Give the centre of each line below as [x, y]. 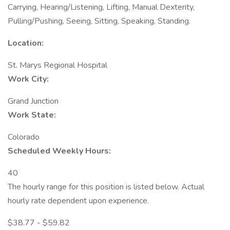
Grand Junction [33, 101]
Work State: [32, 115]
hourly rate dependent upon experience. [78, 201]
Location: [26, 43]
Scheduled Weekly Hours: [59, 151]
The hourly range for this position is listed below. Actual [106, 187]
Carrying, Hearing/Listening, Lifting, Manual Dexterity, [101, 7]
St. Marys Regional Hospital [57, 65]
